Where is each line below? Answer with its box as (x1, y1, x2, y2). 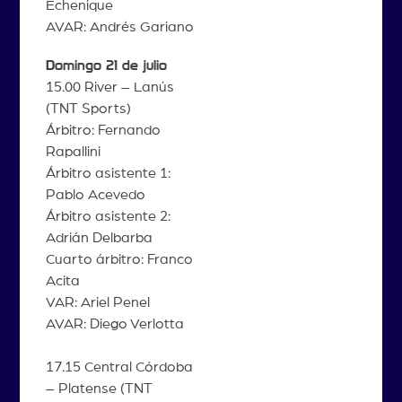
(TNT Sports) (45, 101, 131, 117)
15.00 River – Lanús (45, 80, 174, 95)
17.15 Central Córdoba (45, 360, 193, 375)
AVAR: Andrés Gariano (45, 19, 194, 34)
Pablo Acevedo (45, 188, 145, 203)
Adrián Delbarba (45, 231, 153, 246)
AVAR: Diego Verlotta (45, 317, 184, 332)
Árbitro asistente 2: (45, 209, 170, 224)
